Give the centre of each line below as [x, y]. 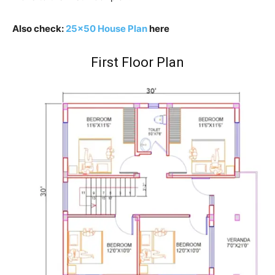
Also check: [39, 28]
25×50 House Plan [107, 28]
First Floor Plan [137, 62]
